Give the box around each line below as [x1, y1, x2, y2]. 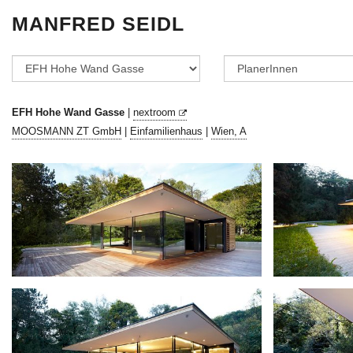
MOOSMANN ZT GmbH [12, 125, 121, 137]
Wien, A [211, 125, 247, 137]
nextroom [133, 106, 179, 118]
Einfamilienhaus [130, 125, 203, 137]
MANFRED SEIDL [12, 13, 184, 35]
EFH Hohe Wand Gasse [12, 106, 124, 118]
